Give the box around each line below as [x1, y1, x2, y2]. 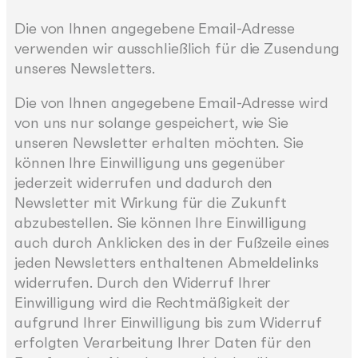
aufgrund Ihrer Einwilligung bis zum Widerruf [14, 313, 322, 332]
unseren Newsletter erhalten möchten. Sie [14, 133, 304, 153]
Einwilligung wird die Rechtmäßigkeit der [14, 293, 290, 312]
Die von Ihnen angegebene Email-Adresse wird [14, 93, 328, 113]
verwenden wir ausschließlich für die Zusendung [14, 38, 340, 58]
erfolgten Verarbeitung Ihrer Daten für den [14, 333, 312, 352]
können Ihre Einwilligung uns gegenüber [14, 153, 286, 173]
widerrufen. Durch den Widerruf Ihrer [14, 273, 272, 292]
